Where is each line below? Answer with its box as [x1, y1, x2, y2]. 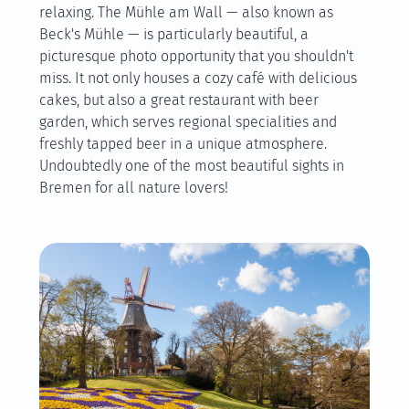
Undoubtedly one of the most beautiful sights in [38, 157, 344, 174]
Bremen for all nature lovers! [38, 179, 228, 196]
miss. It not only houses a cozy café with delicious [38, 69, 357, 87]
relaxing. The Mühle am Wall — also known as [38, 4, 333, 21]
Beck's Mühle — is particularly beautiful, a [38, 26, 309, 43]
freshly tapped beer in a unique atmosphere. [38, 135, 327, 152]
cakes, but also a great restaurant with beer [38, 91, 319, 109]
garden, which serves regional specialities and [38, 113, 337, 131]
